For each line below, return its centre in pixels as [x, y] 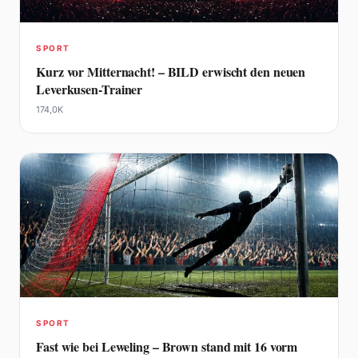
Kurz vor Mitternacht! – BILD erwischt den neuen [171, 71]
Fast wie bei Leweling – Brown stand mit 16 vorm [167, 346]
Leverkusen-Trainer [89, 89]
